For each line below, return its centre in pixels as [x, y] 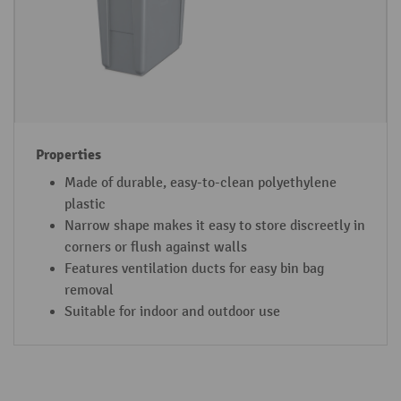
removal [89, 290]
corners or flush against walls [156, 247]
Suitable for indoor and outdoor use [172, 311]
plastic [85, 204]
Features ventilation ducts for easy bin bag [194, 269]
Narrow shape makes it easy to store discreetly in [215, 226]
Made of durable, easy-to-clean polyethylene [200, 183]
